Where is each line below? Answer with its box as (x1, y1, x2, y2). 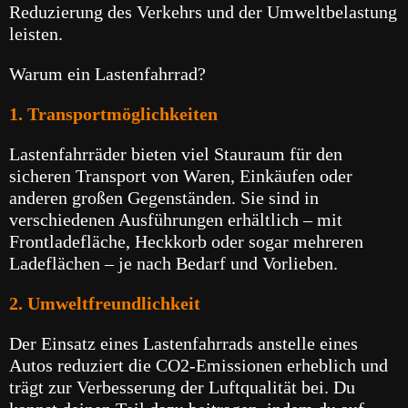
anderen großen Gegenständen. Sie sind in (9, 188, 319, 209)
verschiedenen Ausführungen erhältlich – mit (9, 209, 342, 230)
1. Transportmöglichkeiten (9, 104, 218, 125)
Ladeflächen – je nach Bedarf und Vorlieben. (9, 253, 338, 274)
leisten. (9, 24, 63, 45)
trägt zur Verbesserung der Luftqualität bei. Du (9, 377, 355, 398)
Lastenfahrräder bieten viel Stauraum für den (9, 144, 342, 165)
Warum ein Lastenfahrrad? (9, 64, 206, 85)
